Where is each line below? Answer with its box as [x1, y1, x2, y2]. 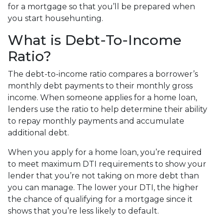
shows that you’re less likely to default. [8, 206, 159, 216]
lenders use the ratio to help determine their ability [8, 105, 207, 114]
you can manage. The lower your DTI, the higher [8, 183, 198, 192]
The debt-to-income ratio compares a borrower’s [8, 69, 198, 79]
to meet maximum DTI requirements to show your [8, 159, 206, 169]
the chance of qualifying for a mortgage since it [8, 195, 193, 204]
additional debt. [8, 128, 71, 137]
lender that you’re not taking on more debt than [8, 171, 199, 180]
